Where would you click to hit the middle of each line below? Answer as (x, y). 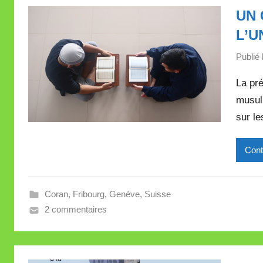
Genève (124, 194)
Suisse (157, 194)
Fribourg (88, 194)
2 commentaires (75, 210)
